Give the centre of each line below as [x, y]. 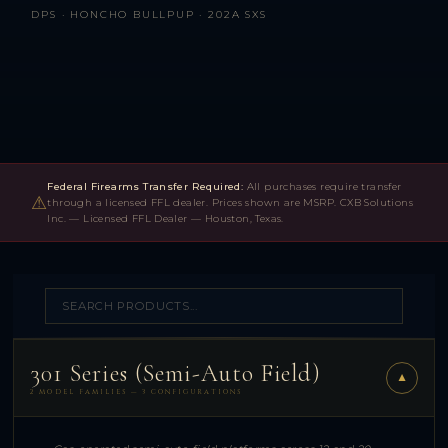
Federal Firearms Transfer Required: [145, 186]
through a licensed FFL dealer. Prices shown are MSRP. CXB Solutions [230, 202]
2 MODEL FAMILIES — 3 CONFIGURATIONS [136, 391]
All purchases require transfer [322, 186]
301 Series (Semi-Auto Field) [176, 373]
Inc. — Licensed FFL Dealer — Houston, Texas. [165, 218]
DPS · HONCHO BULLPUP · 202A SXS [149, 14]
